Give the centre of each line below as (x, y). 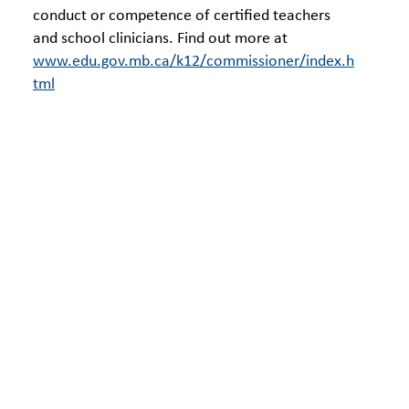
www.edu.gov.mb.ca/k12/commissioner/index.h (194, 62)
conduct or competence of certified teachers (182, 16)
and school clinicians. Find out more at (160, 39)
